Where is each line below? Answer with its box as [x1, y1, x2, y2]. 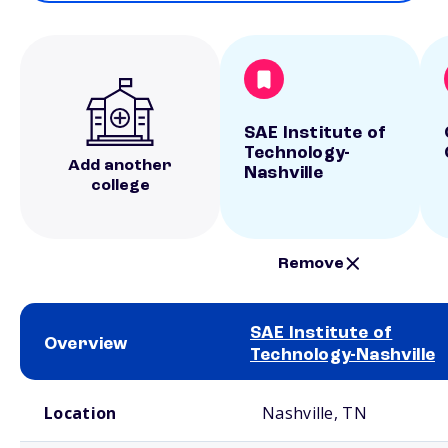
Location [44, 402, 117, 424]
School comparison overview [20, 383, 157, 393]
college [90, 178, 150, 194]
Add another [68, 158, 172, 174]
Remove [278, 255, 345, 272]
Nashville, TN [262, 402, 367, 424]
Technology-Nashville [250, 346, 435, 364]
